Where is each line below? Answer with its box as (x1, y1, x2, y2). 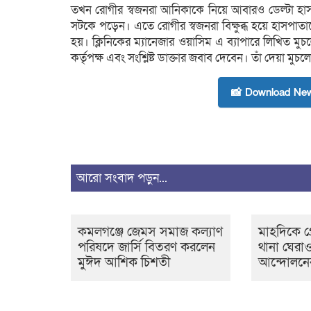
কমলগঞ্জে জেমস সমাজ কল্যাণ (78, 224, 223, 241)
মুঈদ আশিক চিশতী (78, 254, 171, 271)
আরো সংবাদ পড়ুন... (76, 170, 167, 186)
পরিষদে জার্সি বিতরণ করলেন (78, 239, 215, 256)
